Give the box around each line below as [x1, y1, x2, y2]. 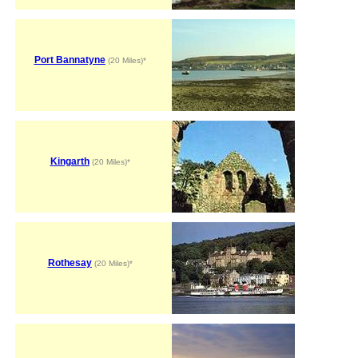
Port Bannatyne [34, 54, 105, 66]
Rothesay [47, 257, 92, 268]
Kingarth [50, 155, 89, 167]
